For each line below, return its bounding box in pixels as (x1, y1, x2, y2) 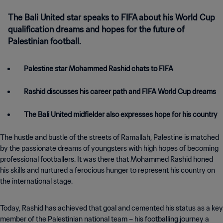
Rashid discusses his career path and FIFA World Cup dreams (24, 87, 216, 96)
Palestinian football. (8, 36, 81, 46)
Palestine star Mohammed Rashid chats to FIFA (24, 64, 173, 73)
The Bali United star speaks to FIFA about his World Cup (8, 12, 215, 22)
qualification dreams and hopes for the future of (8, 24, 184, 34)
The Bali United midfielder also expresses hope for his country (24, 110, 218, 119)
